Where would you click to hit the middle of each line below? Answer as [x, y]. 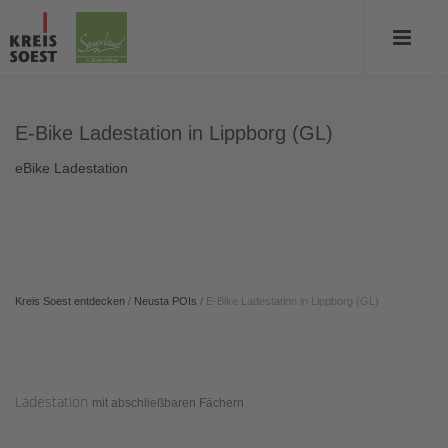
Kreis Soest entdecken [70, 301]
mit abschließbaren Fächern [168, 403]
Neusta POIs [165, 301]
